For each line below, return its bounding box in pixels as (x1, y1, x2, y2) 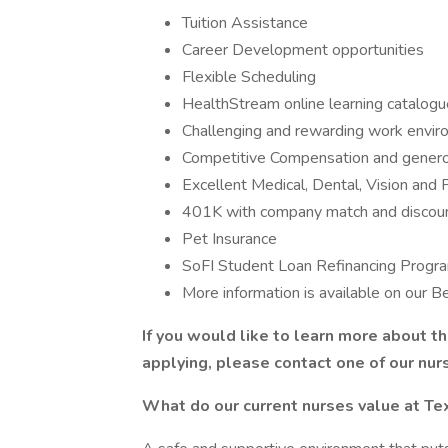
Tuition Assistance (182, 12, 308, 34)
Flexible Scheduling (182, 66, 320, 88)
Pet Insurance (182, 228, 277, 250)
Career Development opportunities (182, 39, 424, 61)
